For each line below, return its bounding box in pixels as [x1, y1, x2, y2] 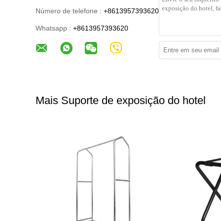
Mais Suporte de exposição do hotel [36, 94, 206, 107]
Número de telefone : [36, 7, 102, 15]
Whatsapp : [36, 24, 71, 32]
